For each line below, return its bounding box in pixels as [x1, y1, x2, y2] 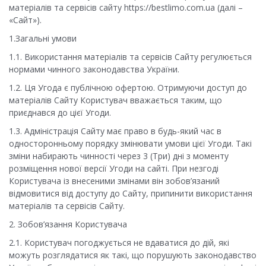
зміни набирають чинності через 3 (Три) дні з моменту [9, 150, 229, 162]
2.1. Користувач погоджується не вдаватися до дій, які [9, 237, 229, 249]
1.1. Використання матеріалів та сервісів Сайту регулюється [9, 51, 252, 63]
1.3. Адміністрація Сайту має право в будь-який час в [9, 125, 221, 137]
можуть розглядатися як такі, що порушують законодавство [9, 249, 256, 261]
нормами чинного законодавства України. [9, 64, 179, 75]
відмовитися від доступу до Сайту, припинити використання [9, 188, 252, 199]
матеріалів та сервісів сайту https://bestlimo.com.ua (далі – [9, 2, 243, 14]
